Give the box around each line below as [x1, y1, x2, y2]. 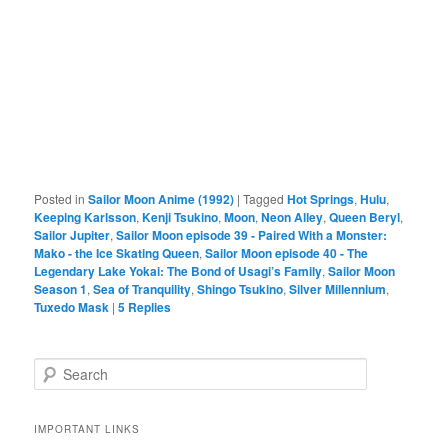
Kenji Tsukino [142, 207, 219, 226]
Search [34, 358, 74, 376]
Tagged [243, 189, 285, 207]
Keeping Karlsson [34, 207, 137, 226]
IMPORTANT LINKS [34, 422, 141, 437]
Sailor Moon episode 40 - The [205, 243, 369, 262]
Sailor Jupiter [34, 225, 111, 244]
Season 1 [34, 279, 88, 298]
